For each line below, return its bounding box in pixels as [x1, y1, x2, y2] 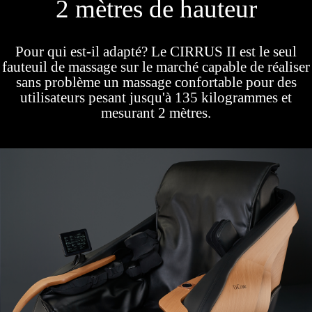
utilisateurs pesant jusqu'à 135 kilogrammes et [20, 89, 292, 107]
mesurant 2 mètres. [101, 104, 211, 122]
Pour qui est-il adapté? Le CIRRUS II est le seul [15, 43, 297, 61]
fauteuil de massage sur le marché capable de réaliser [2, 58, 310, 76]
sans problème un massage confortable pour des [15, 74, 297, 91]
